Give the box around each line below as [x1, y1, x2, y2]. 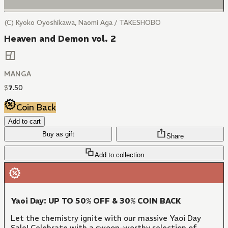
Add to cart [8, 118, 41, 126]
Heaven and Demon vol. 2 [4, 33, 116, 44]
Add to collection [94, 151, 144, 159]
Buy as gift [42, 130, 74, 138]
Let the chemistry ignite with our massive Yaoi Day [11, 213, 201, 223]
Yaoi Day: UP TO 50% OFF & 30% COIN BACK [11, 196, 181, 206]
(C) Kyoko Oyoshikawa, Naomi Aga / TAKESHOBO [4, 18, 161, 27]
